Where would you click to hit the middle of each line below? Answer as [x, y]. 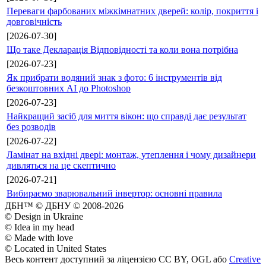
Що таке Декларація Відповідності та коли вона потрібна [122, 49]
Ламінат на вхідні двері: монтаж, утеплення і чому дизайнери [131, 154]
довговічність [34, 21]
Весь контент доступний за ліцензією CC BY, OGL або [117, 259]
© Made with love [39, 237]
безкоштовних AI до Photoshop [69, 88]
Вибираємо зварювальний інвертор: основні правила [114, 193]
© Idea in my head [39, 227]
